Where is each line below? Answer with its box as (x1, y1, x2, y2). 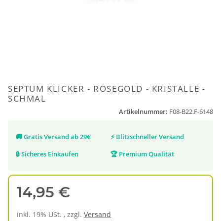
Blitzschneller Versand (116, 132, 184, 142)
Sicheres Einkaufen (21, 149, 78, 159)
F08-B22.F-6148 (169, 108, 213, 116)
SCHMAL (8, 93, 46, 105)
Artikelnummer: (119, 108, 169, 116)
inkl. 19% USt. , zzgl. (17, 210, 84, 220)
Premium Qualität (119, 149, 174, 159)
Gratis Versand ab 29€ (24, 132, 91, 142)
